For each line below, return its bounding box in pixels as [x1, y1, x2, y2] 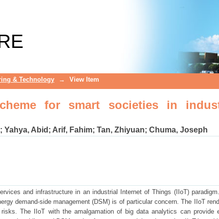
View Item [69, 76, 99, 83]
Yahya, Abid [4, 126, 48, 134]
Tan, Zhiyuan [97, 126, 145, 134]
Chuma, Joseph [149, 126, 208, 134]
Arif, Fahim [52, 126, 92, 134]
